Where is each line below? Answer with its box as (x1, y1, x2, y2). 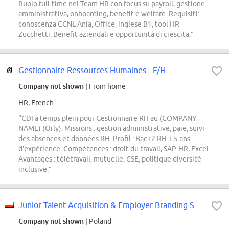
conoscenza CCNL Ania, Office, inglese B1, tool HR (18, 20, 179, 29)
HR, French (18, 99, 54, 107)
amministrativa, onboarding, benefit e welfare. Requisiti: (18, 10, 199, 18)
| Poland (84, 217, 111, 226)
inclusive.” (18, 165, 52, 174)
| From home (84, 82, 126, 91)
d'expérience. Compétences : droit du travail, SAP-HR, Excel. (18, 145, 210, 153)
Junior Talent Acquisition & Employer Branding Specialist (194, 200, 202, 210)
